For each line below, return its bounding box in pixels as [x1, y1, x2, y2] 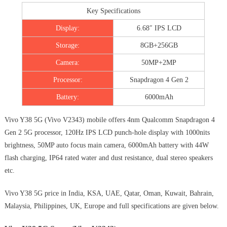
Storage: [56, 42, 80, 50]
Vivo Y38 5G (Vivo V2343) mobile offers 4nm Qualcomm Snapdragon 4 [4, 116, 215, 124]
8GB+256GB [140, 42, 178, 50]
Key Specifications [86, 7, 140, 15]
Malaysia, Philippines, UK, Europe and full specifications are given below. [4, 202, 219, 210]
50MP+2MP [141, 59, 177, 67]
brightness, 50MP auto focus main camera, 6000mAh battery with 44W [4, 141, 209, 149]
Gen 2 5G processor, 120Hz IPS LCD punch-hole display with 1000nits [4, 129, 210, 137]
